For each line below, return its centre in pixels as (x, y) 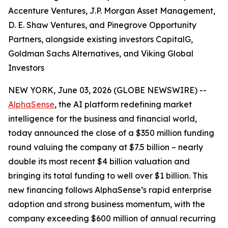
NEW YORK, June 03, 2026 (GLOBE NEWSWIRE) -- (107, 90)
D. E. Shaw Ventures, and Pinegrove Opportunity (102, 25)
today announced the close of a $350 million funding (111, 133)
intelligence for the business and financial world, (103, 119)
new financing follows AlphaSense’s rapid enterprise (110, 190)
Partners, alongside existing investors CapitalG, (101, 39)
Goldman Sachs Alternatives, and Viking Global (101, 53)
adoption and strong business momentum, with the (107, 204)
